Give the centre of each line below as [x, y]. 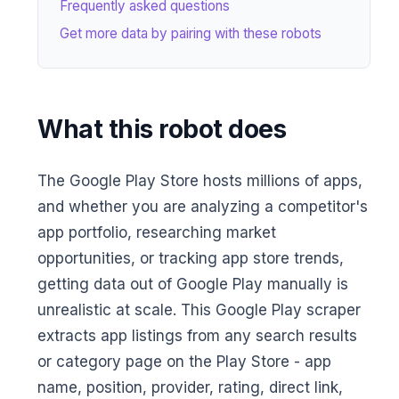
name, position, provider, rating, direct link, [190, 388]
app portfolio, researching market [157, 233]
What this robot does [162, 130]
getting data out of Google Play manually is [193, 285]
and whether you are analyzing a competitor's [203, 207]
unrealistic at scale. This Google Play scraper [199, 310]
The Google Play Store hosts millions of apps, [200, 181]
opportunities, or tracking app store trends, [191, 259]
